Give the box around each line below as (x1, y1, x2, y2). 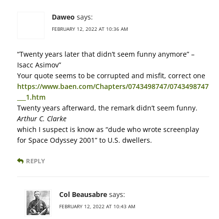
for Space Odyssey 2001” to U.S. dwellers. (17, 135, 152, 145)
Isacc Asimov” (17, 60, 61, 70)
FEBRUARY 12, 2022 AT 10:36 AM (52, 25, 128, 33)
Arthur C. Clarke (17, 114, 66, 124)
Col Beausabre (59, 190, 107, 199)
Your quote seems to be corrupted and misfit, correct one (17, 71, 205, 81)
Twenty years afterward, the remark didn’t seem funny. (17, 103, 197, 113)
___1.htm (17, 92, 45, 102)
